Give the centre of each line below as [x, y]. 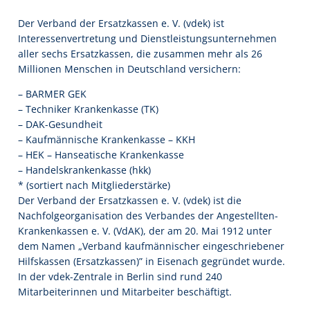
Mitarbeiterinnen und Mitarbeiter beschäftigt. [125, 292]
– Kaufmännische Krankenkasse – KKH [107, 140]
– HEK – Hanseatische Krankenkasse [101, 155]
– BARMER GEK [52, 94]
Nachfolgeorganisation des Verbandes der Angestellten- [148, 216]
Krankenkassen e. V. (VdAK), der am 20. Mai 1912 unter [145, 231]
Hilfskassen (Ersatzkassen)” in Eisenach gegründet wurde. [152, 262]
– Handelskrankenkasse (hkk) [84, 170]
